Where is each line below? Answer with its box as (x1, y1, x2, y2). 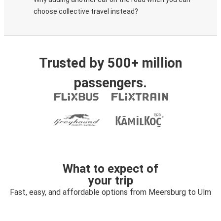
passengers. (74, 75, 147, 91)
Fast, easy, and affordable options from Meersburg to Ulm (10, 187, 211, 197)
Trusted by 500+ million (39, 55, 182, 71)
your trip (88, 174, 133, 187)
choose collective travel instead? (34, 7, 138, 15)
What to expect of (63, 162, 158, 176)
